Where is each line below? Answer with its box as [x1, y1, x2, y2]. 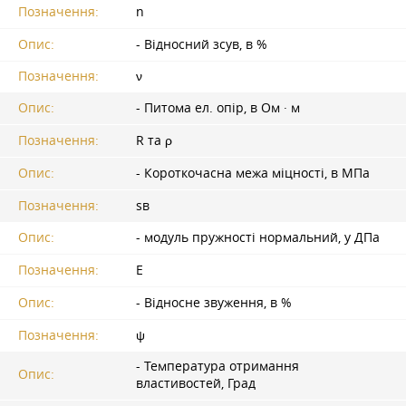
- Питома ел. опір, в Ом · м [136, 100, 300, 117]
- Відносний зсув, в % [136, 35, 267, 53]
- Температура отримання [136, 357, 299, 374]
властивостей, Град [136, 374, 256, 391]
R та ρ [136, 132, 172, 150]
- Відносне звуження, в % [136, 294, 292, 311]
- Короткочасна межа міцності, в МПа [136, 165, 370, 182]
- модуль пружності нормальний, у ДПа [136, 228, 380, 246]
